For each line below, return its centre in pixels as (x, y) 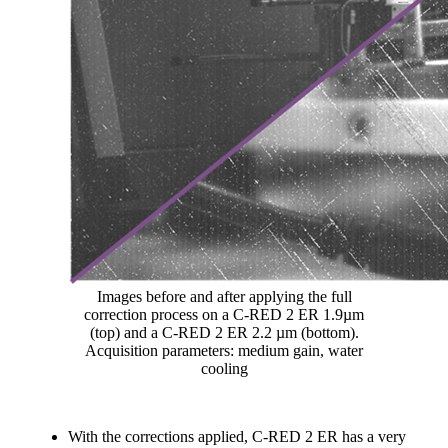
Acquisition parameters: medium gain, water (224, 350)
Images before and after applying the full (224, 296)
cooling (224, 368)
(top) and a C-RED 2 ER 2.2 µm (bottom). (224, 332)
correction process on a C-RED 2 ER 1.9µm (224, 314)
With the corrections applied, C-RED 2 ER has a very (237, 436)
